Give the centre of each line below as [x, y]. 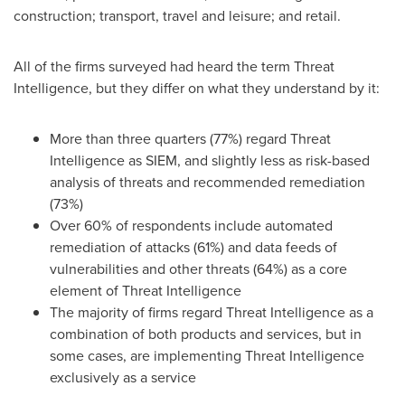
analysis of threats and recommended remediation [207, 182]
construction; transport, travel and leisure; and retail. [177, 16]
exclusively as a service [123, 377]
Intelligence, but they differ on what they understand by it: [197, 88]
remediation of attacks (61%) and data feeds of [193, 247]
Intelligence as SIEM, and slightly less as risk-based [210, 160]
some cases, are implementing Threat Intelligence [207, 356]
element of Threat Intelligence [146, 291]
